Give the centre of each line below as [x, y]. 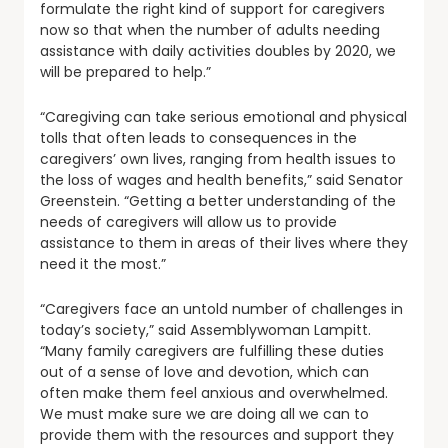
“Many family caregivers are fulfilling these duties [212, 350]
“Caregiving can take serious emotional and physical [223, 116]
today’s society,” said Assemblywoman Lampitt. [205, 329]
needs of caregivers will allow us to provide [188, 221]
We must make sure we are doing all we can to [204, 413]
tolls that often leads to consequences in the [198, 137]
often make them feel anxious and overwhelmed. [214, 392]
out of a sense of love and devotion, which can [204, 371]
